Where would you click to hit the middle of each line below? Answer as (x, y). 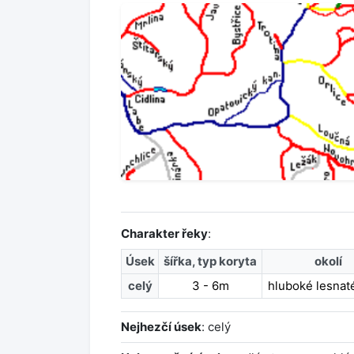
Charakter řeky (164, 234)
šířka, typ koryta (210, 262)
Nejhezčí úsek (161, 327)
